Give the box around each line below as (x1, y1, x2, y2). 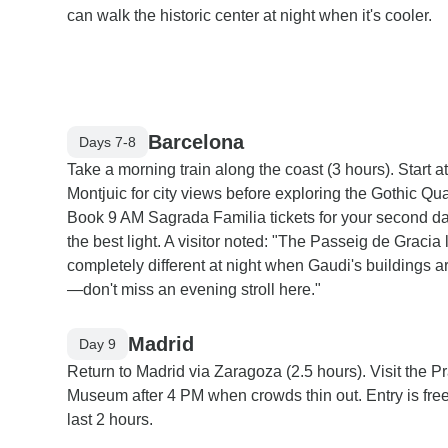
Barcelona (148, 130, 244, 153)
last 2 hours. (67, 411, 153, 428)
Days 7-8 (79, 133, 136, 150)
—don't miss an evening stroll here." (67, 281, 321, 298)
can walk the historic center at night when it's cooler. (67, 7, 432, 24)
